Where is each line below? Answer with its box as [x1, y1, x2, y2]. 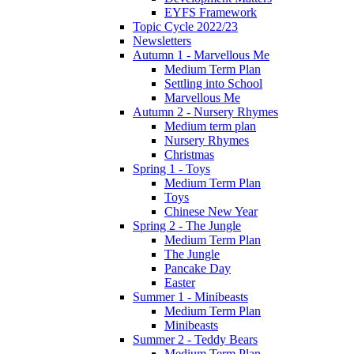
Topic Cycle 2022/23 [133, 19, 238, 33]
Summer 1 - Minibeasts [133, 289, 248, 303]
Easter [164, 275, 195, 289]
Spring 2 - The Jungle [133, 218, 241, 232]
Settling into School [164, 76, 262, 90]
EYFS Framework [164, 5, 257, 19]
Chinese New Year [164, 204, 258, 218]
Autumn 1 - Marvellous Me [133, 47, 269, 62]
